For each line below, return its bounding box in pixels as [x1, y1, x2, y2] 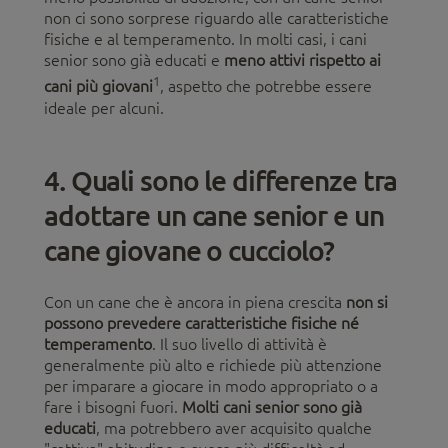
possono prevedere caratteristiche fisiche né [44, 313, 359, 332]
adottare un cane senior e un [44, 197, 384, 232]
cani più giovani [44, 77, 153, 96]
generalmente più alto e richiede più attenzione [44, 355, 382, 374]
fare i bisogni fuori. [44, 397, 182, 416]
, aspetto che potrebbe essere [160, 77, 372, 96]
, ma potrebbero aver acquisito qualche [96, 418, 372, 437]
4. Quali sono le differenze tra [44, 162, 398, 197]
